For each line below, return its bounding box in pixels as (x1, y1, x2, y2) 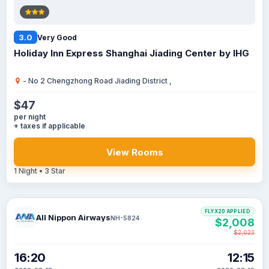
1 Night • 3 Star (14, 166, 65, 175)
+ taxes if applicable (14, 121, 85, 130)
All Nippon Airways (36, 213, 110, 222)
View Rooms (106, 146, 163, 158)
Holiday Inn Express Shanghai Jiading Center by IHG (14, 47, 249, 59)
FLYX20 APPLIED (204, 208, 250, 214)
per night (14, 112, 46, 121)
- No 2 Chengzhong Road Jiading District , (21, 76, 172, 85)
